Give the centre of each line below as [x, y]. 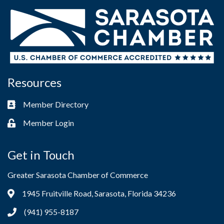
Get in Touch [41, 154]
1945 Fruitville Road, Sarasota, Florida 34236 [99, 193]
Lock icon [23, 123]
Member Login [48, 122]
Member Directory [56, 104]
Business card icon [38, 105]
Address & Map [34, 194]
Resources [34, 82]
